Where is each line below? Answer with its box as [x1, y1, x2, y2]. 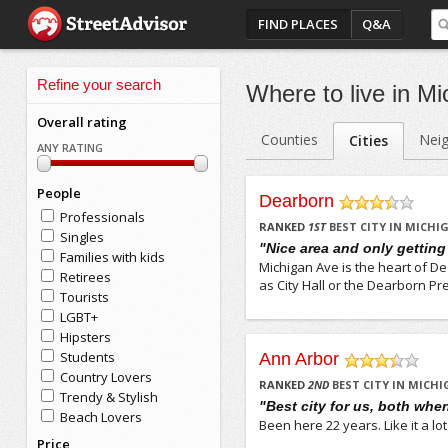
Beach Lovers [59, 408, 142, 426]
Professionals [59, 208, 145, 226]
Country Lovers [59, 368, 152, 386]
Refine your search [36, 76, 161, 93]
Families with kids [59, 248, 165, 266]
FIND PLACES [258, 15, 339, 33]
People [36, 184, 81, 202]
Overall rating [36, 113, 127, 131]
